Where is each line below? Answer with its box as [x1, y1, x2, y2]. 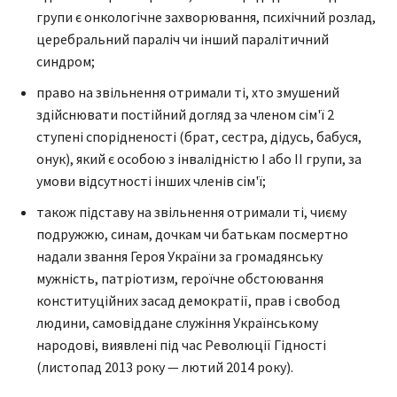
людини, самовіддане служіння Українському [36, 314, 318, 332]
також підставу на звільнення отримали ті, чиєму [36, 203, 346, 222]
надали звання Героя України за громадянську [36, 247, 323, 266]
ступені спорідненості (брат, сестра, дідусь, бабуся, [36, 128, 362, 146]
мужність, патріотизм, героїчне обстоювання [36, 269, 323, 288]
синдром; [36, 52, 95, 71]
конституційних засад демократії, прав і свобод [36, 292, 340, 310]
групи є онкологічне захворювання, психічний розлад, [36, 8, 376, 27]
